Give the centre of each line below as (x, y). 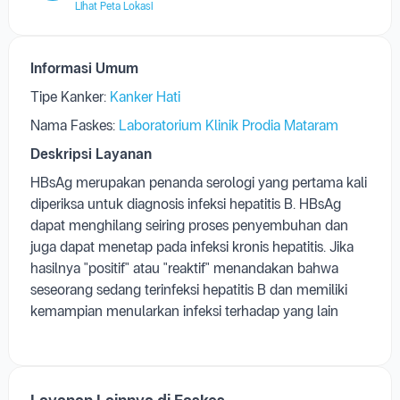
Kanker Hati (145, 97)
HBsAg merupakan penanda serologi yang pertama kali (199, 183)
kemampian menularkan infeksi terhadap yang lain (184, 311)
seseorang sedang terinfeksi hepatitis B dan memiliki (189, 290)
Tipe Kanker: (68, 97)
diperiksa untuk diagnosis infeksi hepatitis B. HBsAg (186, 204)
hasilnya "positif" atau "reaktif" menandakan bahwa (184, 268)
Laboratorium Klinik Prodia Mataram (229, 125)
